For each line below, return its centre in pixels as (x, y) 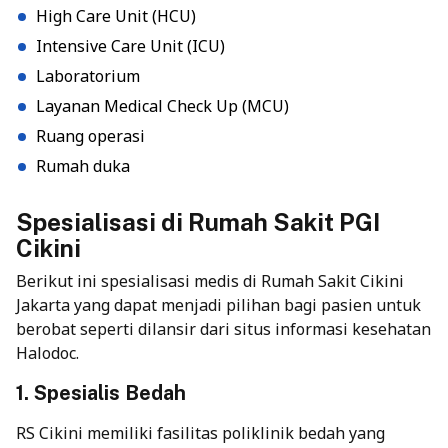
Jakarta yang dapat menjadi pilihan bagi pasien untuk (218, 304)
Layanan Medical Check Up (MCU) (162, 105)
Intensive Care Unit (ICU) (130, 45)
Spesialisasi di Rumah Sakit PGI (198, 221)
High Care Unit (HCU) (116, 15)
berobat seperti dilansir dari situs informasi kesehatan (223, 328)
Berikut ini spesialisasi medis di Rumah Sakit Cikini (210, 280)
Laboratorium (88, 75)
